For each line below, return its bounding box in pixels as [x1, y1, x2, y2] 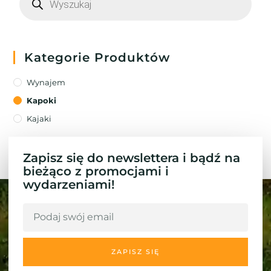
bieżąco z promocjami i [23, 163, 169, 178]
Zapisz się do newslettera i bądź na [23, 150, 240, 165]
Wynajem [27, 77, 66, 87]
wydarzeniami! [23, 177, 115, 192]
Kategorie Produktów [24, 50, 171, 65]
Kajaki [27, 113, 52, 123]
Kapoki [27, 95, 57, 105]
